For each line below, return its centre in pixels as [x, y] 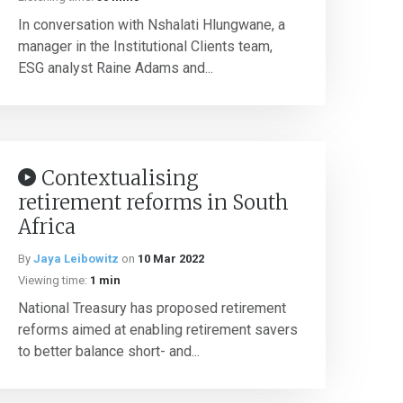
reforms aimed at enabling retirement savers [158, 330]
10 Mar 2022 [171, 259]
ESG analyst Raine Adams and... [116, 68]
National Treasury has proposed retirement [152, 308]
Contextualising [120, 178]
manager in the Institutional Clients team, [145, 46]
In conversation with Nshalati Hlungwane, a [152, 25]
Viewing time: [53, 280]
